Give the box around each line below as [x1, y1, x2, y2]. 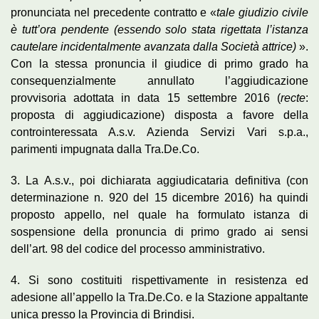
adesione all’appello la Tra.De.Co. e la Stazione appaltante [11, 291, 308, 303]
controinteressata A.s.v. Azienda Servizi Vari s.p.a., [11, 125, 308, 138]
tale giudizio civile [216, 6, 309, 19]
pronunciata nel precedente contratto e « [11, 6, 217, 19]
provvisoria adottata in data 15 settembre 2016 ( [11, 91, 281, 104]
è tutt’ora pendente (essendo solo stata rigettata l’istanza [11, 23, 308, 36]
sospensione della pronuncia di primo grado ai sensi [11, 225, 308, 238]
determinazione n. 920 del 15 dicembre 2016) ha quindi [11, 191, 308, 204]
